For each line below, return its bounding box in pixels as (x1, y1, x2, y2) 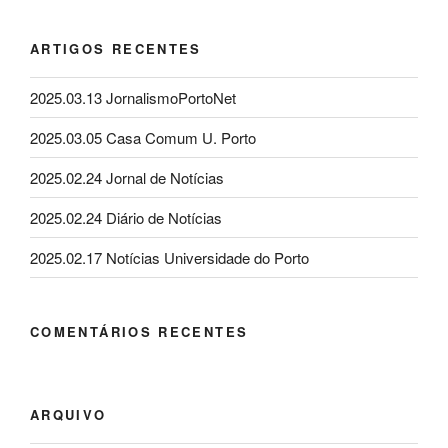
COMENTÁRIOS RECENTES (30, 322, 249, 342)
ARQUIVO (30, 404, 107, 424)
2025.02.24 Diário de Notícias (30, 206, 222, 228)
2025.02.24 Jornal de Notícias (30, 166, 224, 188)
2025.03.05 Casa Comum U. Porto (30, 126, 256, 148)
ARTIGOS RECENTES (30, 38, 202, 58)
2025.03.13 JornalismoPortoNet (30, 86, 236, 108)
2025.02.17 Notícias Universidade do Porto (30, 246, 309, 268)
